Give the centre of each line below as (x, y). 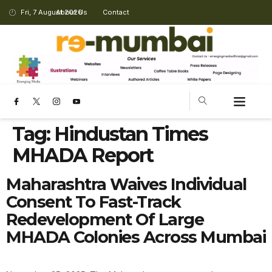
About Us (72, 12)
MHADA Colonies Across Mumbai (136, 237)
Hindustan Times (131, 134)
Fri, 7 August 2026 (51, 12)
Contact (116, 12)
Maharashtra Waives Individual (126, 184)
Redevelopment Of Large (105, 219)
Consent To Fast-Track (93, 202)
